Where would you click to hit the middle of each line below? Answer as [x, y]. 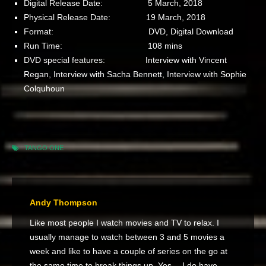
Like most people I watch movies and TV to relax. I [124, 223]
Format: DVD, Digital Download [129, 31]
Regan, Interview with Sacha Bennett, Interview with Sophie [135, 74]
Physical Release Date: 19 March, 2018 [115, 17]
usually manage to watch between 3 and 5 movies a [127, 237]
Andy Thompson [64, 202]
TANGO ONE [44, 148]
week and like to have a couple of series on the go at [129, 251]
